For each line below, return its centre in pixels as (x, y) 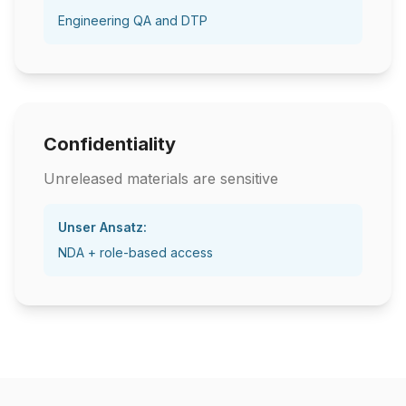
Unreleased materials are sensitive (161, 179)
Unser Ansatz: (102, 227)
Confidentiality (110, 144)
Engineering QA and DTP (133, 20)
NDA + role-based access (135, 252)
